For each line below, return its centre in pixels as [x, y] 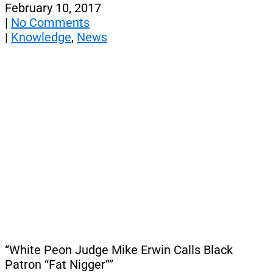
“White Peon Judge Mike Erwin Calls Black [119, 250]
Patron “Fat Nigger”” [59, 264]
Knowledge [41, 37]
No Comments [50, 22]
